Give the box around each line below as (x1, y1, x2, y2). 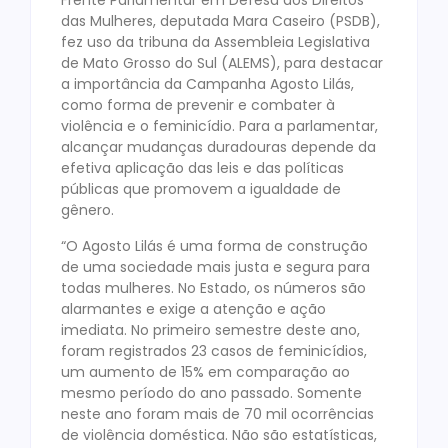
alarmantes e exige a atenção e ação (61, 298, 326, 319)
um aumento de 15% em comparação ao (61, 361, 350, 382)
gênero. (61, 200, 114, 221)
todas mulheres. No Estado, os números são (61, 277, 366, 298)
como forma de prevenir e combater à (61, 95, 335, 116)
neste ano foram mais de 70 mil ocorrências (61, 403, 374, 424)
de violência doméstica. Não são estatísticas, (61, 424, 377, 445)
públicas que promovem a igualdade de (61, 179, 341, 200)
